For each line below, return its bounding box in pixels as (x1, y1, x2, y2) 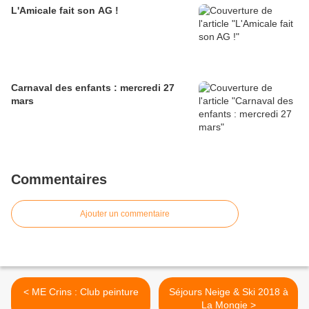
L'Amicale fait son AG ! (11, 5, 119, 17)
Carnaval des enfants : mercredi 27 (11, 82, 175, 94)
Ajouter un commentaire (80, 209, 170, 219)
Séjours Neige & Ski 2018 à (168, 286, 288, 298)
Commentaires (11, 172, 107, 188)
